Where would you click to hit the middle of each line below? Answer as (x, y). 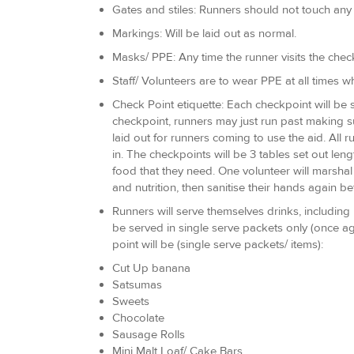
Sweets (131, 301)
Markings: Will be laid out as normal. (204, 33)
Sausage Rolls (149, 334)
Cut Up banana (151, 268)
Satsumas (137, 284)
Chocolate (138, 318)
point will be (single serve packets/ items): (218, 244)
